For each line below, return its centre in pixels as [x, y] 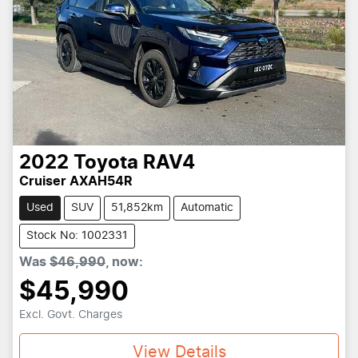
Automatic [207, 208]
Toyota [106, 163]
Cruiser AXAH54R [76, 182]
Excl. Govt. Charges [71, 315]
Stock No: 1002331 [77, 236]
